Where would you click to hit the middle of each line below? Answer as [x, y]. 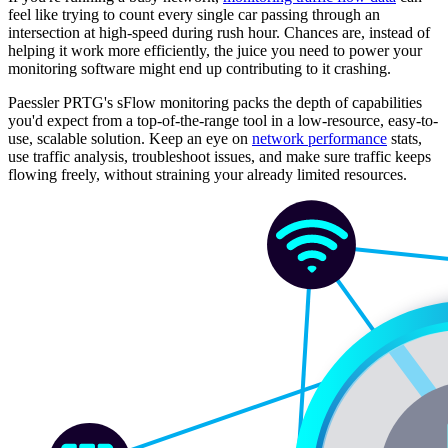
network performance [319, 138]
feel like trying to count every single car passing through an [194, 14]
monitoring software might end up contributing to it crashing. [199, 68]
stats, [404, 138]
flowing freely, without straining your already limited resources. [207, 174]
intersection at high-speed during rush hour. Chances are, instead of [219, 32]
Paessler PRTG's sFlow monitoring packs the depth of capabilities [215, 102]
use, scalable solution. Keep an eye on [130, 138]
